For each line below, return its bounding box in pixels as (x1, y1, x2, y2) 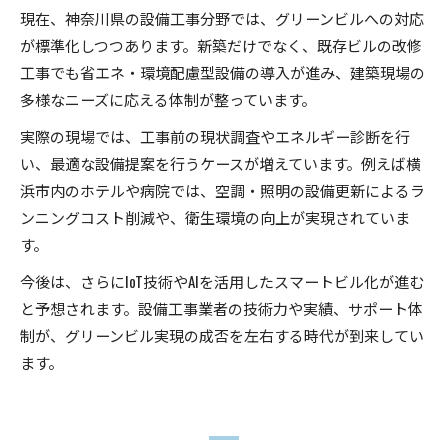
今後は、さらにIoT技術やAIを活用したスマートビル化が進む (20, 269, 424, 292)
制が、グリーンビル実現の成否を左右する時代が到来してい (20, 323, 424, 346)
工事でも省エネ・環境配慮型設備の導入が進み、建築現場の (20, 60, 425, 83)
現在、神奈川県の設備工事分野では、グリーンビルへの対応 (20, 6, 424, 29)
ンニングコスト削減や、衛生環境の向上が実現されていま (20, 205, 410, 228)
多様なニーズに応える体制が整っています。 (20, 87, 316, 110)
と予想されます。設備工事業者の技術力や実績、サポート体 (20, 296, 423, 319)
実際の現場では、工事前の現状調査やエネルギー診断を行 (20, 124, 410, 147)
